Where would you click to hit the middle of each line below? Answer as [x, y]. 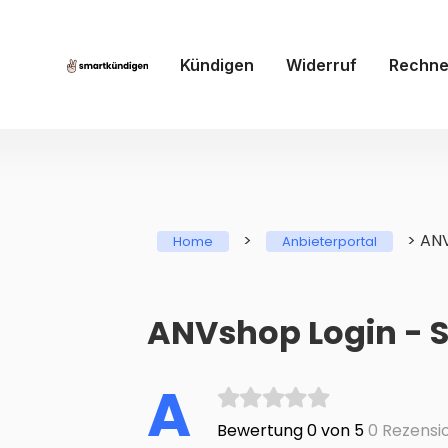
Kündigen [216, 64]
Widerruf [321, 64]
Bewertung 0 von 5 [290, 431]
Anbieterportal [329, 242]
